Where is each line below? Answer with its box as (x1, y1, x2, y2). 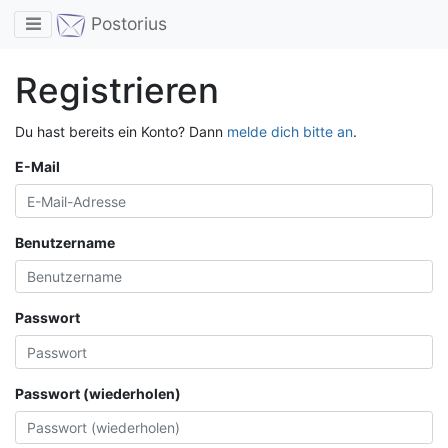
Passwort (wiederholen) (15, 384, 181, 402)
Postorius (86, 13, 167, 35)
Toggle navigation (24, 12, 171, 34)
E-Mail (15, 158, 60, 176)
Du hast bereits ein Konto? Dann (15, 123, 227, 141)
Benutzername (15, 233, 115, 251)
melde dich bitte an (227, 123, 353, 141)
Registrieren (15, 69, 219, 112)
